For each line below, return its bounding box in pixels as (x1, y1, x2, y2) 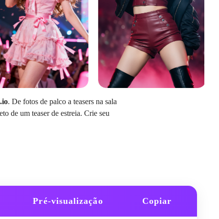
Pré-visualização (33, 196, 103, 206)
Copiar (142, 196, 172, 206)
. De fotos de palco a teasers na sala (7, 97, 117, 106)
